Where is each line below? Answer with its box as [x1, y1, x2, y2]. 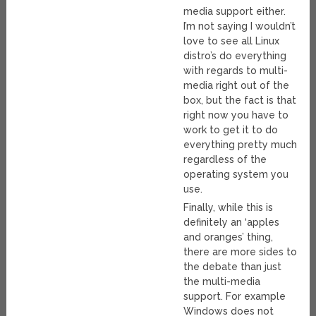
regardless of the [183, 154, 267, 166]
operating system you [183, 169, 289, 181]
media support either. [183, 6, 286, 18]
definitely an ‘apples [183, 217, 280, 229]
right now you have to [183, 109, 289, 121]
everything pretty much [183, 139, 298, 151]
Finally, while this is [183, 202, 274, 214]
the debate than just [183, 261, 282, 273]
